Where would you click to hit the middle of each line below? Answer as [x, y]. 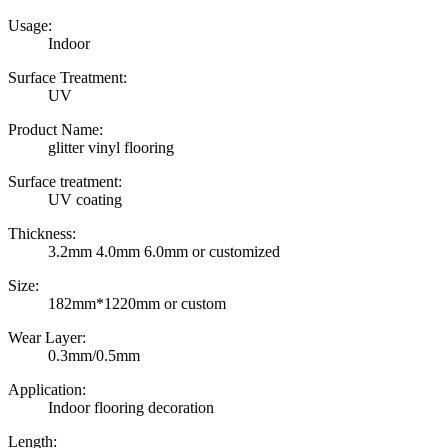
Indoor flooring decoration [131, 407]
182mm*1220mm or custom [137, 303]
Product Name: [55, 129]
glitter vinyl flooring [111, 147]
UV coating [85, 199]
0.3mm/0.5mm [94, 355]
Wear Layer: [47, 337]
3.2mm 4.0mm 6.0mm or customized [164, 251]
